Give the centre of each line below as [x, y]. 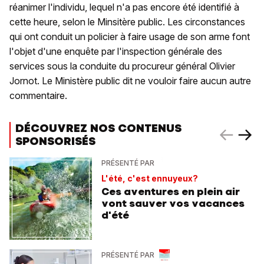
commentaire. [38, 96]
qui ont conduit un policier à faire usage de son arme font [130, 37]
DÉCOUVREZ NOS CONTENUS [98, 128]
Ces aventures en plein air [171, 192]
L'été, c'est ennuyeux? [150, 179]
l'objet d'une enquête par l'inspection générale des [116, 52]
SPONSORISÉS [55, 141]
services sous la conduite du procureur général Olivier [122, 66]
